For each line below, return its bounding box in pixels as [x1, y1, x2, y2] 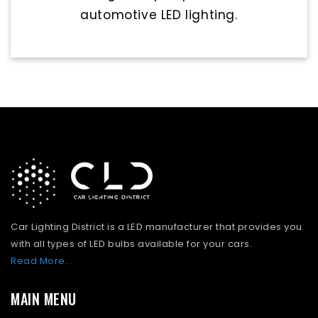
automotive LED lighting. [80, 6, 238, 24]
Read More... [11, 254, 72, 268]
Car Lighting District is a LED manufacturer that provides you [11, 220, 302, 234]
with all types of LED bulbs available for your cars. [11, 237, 252, 251]
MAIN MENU [11, 288, 77, 310]
